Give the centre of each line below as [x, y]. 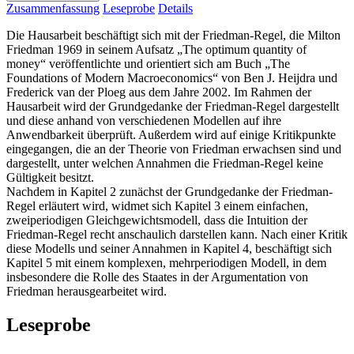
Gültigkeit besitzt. [50, 177]
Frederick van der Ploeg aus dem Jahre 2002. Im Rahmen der [159, 92]
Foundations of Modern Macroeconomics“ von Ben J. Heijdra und [172, 77]
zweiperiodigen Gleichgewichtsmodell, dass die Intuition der [157, 220]
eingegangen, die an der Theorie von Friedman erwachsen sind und [174, 149]
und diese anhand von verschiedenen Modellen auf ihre [144, 120]
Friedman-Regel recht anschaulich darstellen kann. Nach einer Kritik [177, 234]
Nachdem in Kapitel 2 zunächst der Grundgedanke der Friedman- [169, 191]
